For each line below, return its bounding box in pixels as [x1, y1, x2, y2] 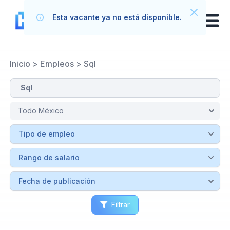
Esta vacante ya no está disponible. [52, 13, 182, 22]
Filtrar [111, 200, 130, 209]
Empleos [40, 59, 74, 69]
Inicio [9, 59, 30, 69]
